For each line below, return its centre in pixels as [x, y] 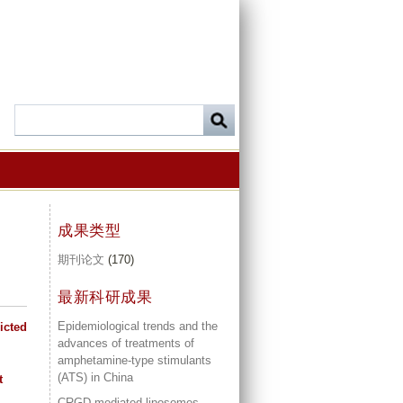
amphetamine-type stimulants [134, 360]
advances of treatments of [126, 343]
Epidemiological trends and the [138, 326]
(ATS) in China [95, 377]
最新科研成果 [105, 297]
